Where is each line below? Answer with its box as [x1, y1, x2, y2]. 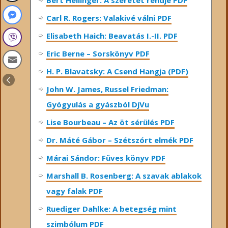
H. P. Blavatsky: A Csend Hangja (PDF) [46, 66, 188, 77]
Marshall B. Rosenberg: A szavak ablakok [46, 170, 202, 181]
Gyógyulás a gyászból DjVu [46, 99, 149, 110]
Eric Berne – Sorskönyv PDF [46, 48, 150, 59]
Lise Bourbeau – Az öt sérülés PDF [46, 117, 175, 128]
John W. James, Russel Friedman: [46, 84, 168, 95]
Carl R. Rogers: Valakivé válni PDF [46, 13, 172, 23]
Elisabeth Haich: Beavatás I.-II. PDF [46, 31, 178, 41]
